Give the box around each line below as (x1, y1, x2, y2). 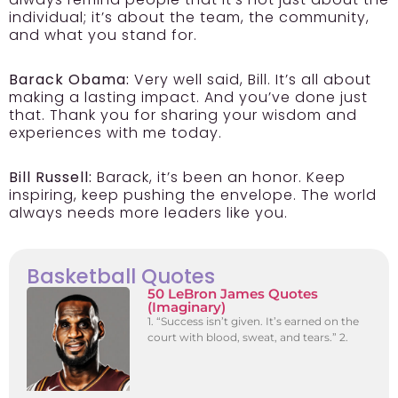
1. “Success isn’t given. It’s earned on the (147, 314, 360, 329)
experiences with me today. (9, 123, 222, 144)
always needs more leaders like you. (9, 203, 288, 224)
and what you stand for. (9, 25, 197, 46)
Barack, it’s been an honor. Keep (92, 167, 346, 188)
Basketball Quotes (27, 262, 215, 291)
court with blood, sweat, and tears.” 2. (147, 330, 349, 345)
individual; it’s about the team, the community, (9, 7, 370, 28)
